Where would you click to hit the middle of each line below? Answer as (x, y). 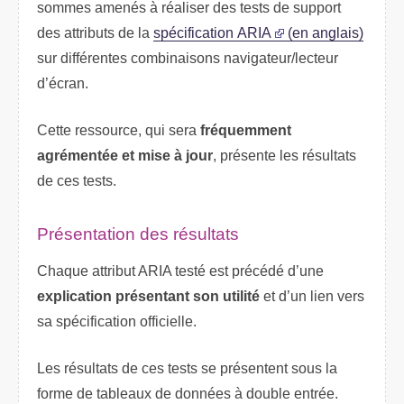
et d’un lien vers (312, 296)
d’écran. (63, 83)
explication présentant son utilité (148, 296)
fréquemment (246, 130)
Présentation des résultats (138, 234)
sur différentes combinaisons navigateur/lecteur (188, 58)
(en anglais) (324, 32)
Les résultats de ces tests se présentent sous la (187, 368)
